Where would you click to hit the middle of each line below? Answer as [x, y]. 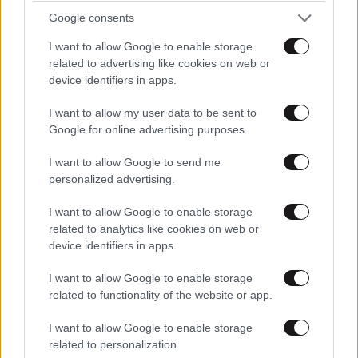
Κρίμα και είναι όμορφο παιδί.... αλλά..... [130, 296]
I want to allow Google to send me [135, 162]
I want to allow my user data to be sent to [153, 112]
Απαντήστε [61, 332]
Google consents [91, 18]
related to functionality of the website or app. [161, 294]
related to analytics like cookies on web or [154, 228]
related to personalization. [114, 344]
